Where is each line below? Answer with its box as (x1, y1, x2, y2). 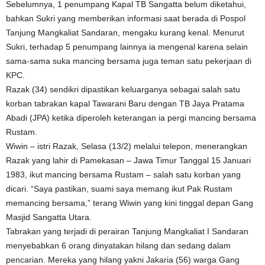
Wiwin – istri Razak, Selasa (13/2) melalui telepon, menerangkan (6, 141, 247, 151)
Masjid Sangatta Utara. (6, 212, 92, 222)
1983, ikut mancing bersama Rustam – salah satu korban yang (6, 169, 241, 179)
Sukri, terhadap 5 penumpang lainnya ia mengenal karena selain (6, 41, 248, 51)
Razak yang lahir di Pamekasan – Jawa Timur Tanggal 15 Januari (6, 155, 251, 165)
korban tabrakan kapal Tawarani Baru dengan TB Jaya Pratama (6, 98, 244, 108)
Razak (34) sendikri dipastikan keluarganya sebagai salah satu (6, 84, 240, 94)
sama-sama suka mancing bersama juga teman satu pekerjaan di (6, 56, 251, 66)
